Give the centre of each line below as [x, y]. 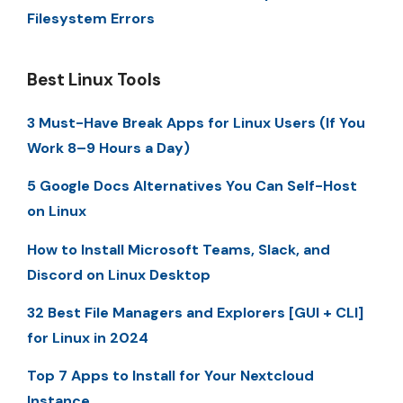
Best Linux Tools [94, 79]
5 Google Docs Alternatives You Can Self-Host [192, 186]
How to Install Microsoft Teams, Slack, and [179, 249]
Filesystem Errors [91, 18]
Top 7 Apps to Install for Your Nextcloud [170, 376]
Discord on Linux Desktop [119, 274]
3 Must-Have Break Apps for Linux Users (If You [196, 122]
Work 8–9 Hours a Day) [108, 148]
